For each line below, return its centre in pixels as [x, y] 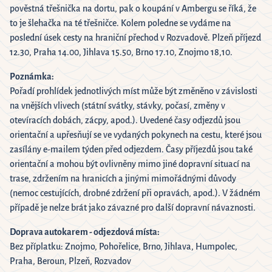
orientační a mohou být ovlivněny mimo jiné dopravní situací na [130, 164]
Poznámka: [32, 77]
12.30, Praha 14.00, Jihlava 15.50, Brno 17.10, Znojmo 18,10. [121, 53]
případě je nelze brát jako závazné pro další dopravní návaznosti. [133, 208]
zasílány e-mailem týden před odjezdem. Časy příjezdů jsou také [131, 150]
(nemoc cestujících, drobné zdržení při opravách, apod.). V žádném [135, 193]
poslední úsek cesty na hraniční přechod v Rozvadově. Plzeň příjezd [135, 38]
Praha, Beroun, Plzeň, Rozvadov [70, 261]
